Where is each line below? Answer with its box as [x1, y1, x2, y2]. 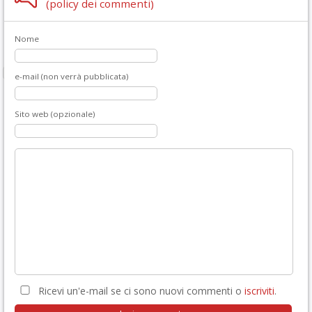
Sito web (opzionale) [15, 109, 95, 119]
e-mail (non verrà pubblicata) [15, 71, 129, 81]
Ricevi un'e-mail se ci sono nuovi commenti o [36, 284, 244, 297]
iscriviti [244, 284, 274, 297]
